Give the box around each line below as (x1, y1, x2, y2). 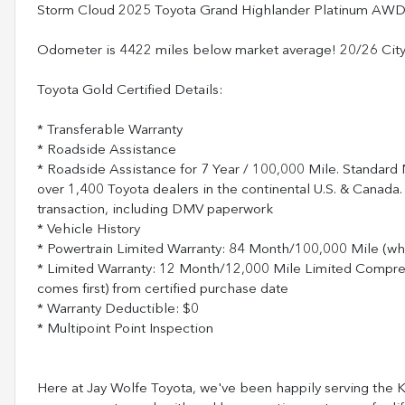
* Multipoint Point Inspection (37, 322, 213, 336)
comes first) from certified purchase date (37, 282, 288, 297)
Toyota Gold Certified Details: (37, 83, 222, 98)
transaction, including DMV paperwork (37, 202, 273, 217)
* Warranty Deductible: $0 (37, 302, 199, 316)
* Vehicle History (37, 222, 140, 237)
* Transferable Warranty (37, 123, 183, 137)
